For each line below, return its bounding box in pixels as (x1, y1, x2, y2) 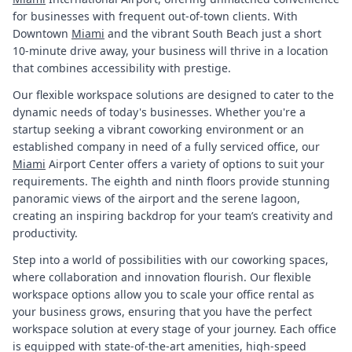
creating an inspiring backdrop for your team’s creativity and (13, 208, 333, 224)
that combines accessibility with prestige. (13, 60, 231, 76)
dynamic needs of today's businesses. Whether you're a (13, 104, 306, 120)
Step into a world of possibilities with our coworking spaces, (13, 252, 328, 268)
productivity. (13, 225, 78, 241)
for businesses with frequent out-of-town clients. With (13, 9, 298, 24)
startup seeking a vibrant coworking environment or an (13, 122, 304, 137)
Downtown (13, 26, 71, 42)
